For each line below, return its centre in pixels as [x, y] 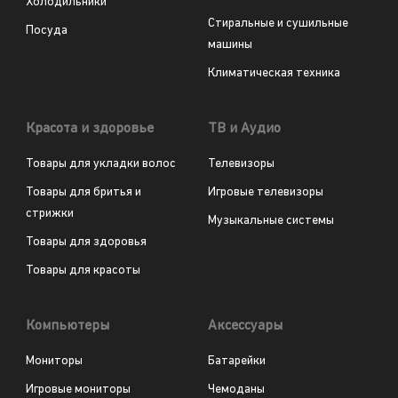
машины [230, 44]
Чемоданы [236, 389]
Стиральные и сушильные [278, 23]
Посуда [46, 30]
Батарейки [237, 361]
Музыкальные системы [271, 220]
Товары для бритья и [83, 192]
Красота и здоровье [89, 128]
